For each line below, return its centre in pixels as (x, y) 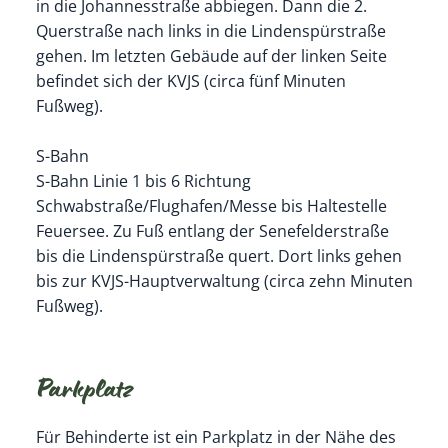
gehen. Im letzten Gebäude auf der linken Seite (211, 55)
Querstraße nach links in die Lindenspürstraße (210, 30)
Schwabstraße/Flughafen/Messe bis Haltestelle (211, 205)
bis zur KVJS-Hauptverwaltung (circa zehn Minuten (224, 280)
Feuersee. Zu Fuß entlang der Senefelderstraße (212, 230)
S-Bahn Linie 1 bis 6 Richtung (143, 180)
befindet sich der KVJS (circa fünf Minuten (190, 80)
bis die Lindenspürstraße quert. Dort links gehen (218, 255)
